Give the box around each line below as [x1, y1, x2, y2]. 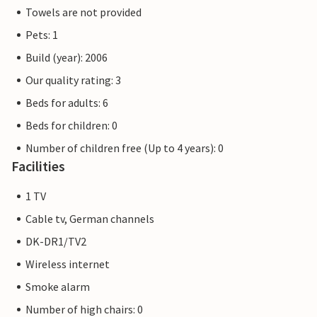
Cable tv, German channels [25, 212, 154, 226]
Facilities [11, 157, 65, 175]
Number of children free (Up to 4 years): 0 [25, 141, 224, 156]
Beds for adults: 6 [25, 96, 108, 110]
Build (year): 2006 [25, 50, 108, 65]
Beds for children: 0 [25, 118, 117, 133]
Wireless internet [25, 257, 110, 272]
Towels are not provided [25, 5, 142, 20]
